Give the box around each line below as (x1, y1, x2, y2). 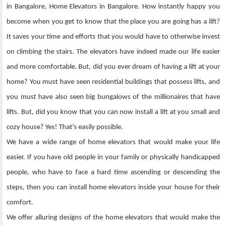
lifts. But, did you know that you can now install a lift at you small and (7, 108, 220, 117)
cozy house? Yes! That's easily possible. (7, 124, 123, 132)
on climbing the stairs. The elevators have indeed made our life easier (7, 48, 220, 56)
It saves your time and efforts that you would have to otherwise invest (7, 33, 220, 41)
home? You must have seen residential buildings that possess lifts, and (7, 78, 220, 86)
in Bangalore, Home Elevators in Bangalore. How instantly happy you (7, 3, 220, 11)
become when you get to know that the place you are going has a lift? (7, 18, 220, 26)
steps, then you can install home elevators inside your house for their (7, 184, 220, 192)
